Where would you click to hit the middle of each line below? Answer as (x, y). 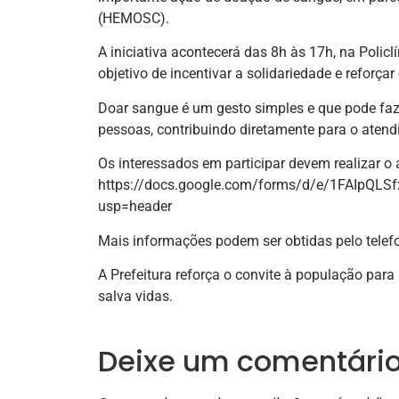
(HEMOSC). (134, 18)
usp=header (135, 207)
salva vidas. (135, 296)
